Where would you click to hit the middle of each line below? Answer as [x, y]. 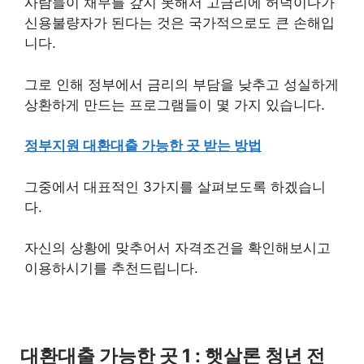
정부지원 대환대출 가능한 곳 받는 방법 [143, 145]
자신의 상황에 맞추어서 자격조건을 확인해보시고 [178, 248]
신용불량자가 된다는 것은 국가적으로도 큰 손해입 [180, 23]
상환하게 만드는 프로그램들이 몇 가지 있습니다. [179, 104]
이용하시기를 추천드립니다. [111, 268]
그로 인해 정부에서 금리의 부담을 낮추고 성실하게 [182, 84]
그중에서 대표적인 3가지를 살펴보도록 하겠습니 [175, 186]
